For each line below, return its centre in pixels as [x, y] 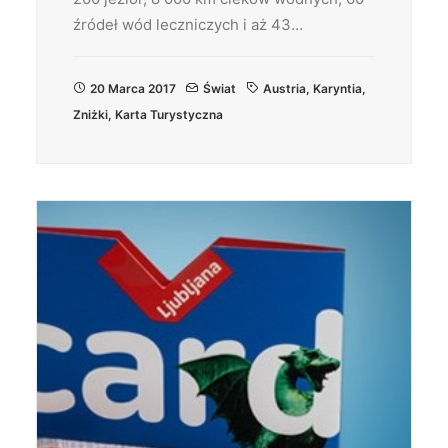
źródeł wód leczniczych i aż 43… [188, 24]
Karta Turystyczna [169, 114]
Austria [284, 88]
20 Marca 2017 [133, 88]
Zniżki [90, 114]
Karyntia [337, 88]
